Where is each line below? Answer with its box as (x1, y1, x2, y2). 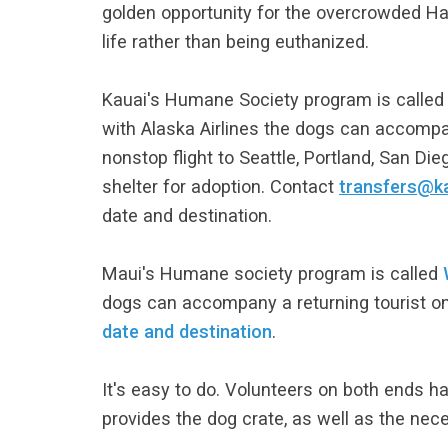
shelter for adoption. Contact (102, 176, 339, 197)
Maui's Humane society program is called (102, 263, 443, 284)
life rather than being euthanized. (102, 31, 369, 52)
